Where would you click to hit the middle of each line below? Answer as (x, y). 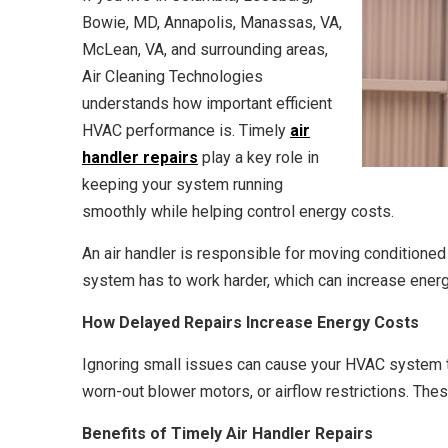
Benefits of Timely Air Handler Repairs (227, 433)
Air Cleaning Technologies (172, 76)
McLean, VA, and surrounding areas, (205, 49)
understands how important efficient (207, 103)
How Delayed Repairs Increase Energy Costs (250, 322)
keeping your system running (182, 184)
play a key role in (258, 157)
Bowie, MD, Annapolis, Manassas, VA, (212, 22)
